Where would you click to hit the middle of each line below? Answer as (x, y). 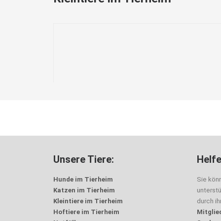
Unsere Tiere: (84, 159)
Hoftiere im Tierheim (86, 212)
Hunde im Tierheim (83, 179)
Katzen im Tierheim (84, 190)
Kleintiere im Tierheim (88, 201)
